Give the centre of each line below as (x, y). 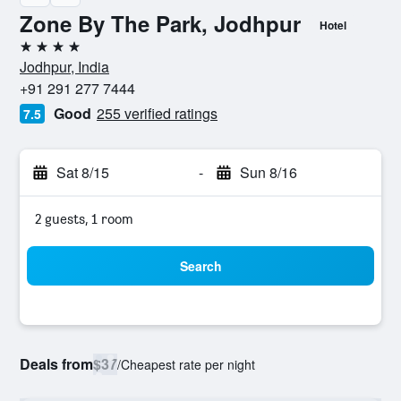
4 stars (40, 53)
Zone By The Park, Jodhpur (160, 23)
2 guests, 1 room (84, 219)
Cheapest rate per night (188, 364)
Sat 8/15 (83, 172)
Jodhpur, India (64, 67)
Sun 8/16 (268, 172)
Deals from (56, 364)
